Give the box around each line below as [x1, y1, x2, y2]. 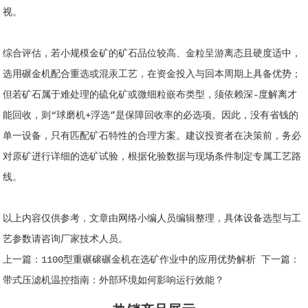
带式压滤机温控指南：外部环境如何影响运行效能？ [3, 274, 225, 286]
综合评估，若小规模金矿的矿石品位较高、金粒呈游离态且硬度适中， [3, 47, 302, 59]
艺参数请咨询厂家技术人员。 [3, 233, 129, 245]
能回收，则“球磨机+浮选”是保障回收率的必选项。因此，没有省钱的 [3, 109, 299, 121]
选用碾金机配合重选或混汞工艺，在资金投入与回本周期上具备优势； [3, 68, 302, 80]
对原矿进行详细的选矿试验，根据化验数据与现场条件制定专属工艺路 [3, 151, 302, 162]
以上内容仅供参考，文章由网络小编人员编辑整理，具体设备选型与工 [3, 212, 302, 224]
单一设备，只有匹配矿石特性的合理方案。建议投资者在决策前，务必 [3, 130, 302, 142]
